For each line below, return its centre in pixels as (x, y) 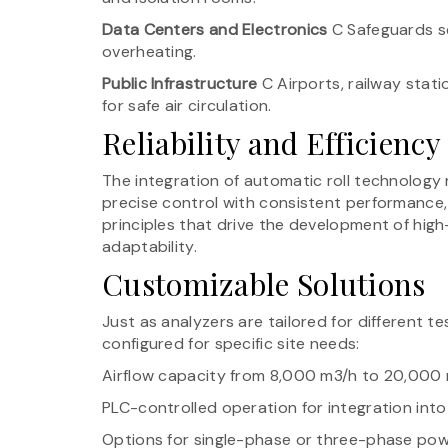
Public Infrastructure (180, 83)
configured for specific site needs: (231, 343)
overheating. (149, 51)
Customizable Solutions (264, 283)
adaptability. (149, 246)
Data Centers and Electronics (215, 29)
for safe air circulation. (187, 105)
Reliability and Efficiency (271, 142)
